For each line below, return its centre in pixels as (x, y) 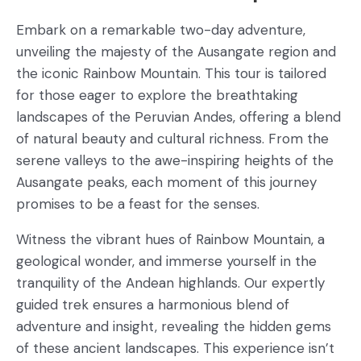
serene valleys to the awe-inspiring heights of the (175, 160)
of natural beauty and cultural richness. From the (172, 139)
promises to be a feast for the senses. (138, 204)
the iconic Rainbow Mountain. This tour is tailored (171, 73)
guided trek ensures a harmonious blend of (153, 305)
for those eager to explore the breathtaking (157, 95)
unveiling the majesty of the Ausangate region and (176, 52)
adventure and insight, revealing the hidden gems (174, 326)
